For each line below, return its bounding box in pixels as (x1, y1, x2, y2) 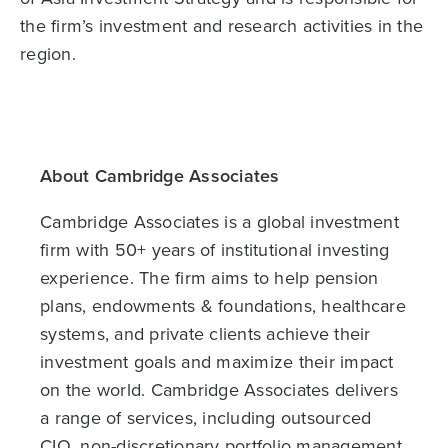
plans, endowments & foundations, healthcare (40, 292, 406, 318)
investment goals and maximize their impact (40, 348, 394, 374)
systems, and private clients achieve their (40, 320, 371, 346)
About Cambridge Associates (40, 162, 280, 188)
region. (20, 40, 76, 66)
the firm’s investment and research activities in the (20, 12, 423, 38)
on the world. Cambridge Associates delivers (40, 376, 398, 402)
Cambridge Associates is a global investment (40, 208, 399, 234)
